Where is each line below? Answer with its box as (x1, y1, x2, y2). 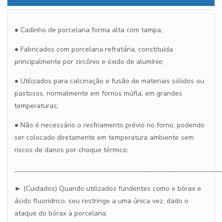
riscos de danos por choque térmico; (14, 145, 128, 155)
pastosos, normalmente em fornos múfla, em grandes (14, 89, 182, 98)
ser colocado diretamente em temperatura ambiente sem (14, 133, 194, 142)
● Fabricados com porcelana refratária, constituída (14, 45, 173, 54)
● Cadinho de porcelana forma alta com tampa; (14, 25, 163, 35)
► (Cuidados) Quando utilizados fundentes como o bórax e (14, 184, 201, 193)
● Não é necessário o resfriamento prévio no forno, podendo (14, 120, 205, 130)
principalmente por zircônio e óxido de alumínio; (14, 57, 164, 66)
